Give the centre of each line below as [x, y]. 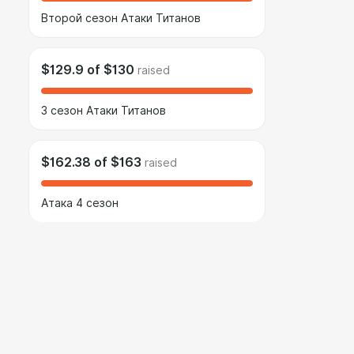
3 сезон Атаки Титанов [104, 111]
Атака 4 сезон [80, 203]
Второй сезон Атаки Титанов [121, 18]
